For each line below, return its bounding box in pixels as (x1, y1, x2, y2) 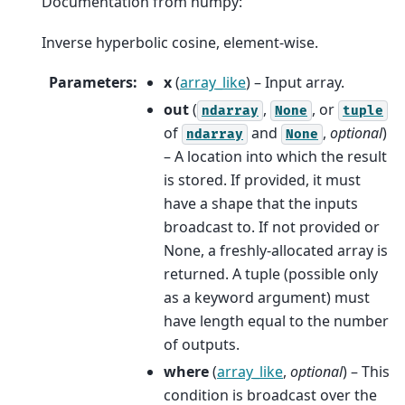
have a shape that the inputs (164, 193, 358, 213)
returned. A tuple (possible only (164, 263, 378, 284)
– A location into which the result (164, 146, 387, 166)
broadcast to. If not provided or (164, 216, 380, 237)
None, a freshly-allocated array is (164, 240, 388, 260)
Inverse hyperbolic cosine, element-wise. (42, 32, 318, 52)
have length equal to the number (164, 310, 389, 331)
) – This (343, 361, 390, 381)
